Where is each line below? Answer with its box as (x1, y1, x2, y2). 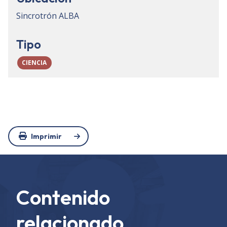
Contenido (16, 184, 110, 210)
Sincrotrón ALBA (16, 10, 79, 22)
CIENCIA (22, 58, 47, 67)
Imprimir (31, 131, 62, 141)
